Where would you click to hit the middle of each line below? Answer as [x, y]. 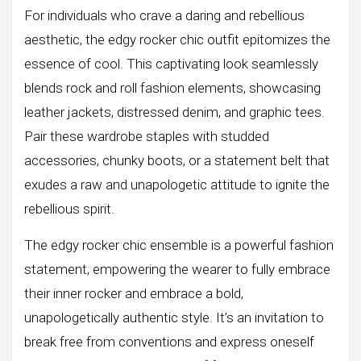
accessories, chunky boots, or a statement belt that [177, 160]
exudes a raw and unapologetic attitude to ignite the [177, 184]
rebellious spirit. [69, 208]
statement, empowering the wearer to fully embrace [177, 269]
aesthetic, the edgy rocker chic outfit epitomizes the [177, 39]
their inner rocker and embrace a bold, [134, 293]
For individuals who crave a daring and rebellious [164, 15]
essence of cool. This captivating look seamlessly [171, 63]
